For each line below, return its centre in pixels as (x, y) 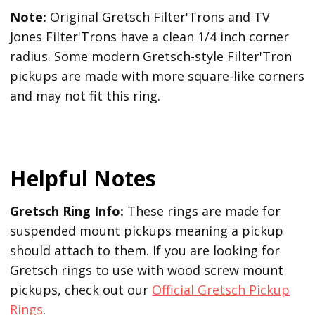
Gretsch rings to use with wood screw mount (147, 270)
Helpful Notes (83, 178)
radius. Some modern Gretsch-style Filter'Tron (151, 57)
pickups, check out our (81, 290)
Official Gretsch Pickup (221, 290)
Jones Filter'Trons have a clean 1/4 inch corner (150, 37)
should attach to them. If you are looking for (145, 250)
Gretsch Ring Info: (67, 211)
